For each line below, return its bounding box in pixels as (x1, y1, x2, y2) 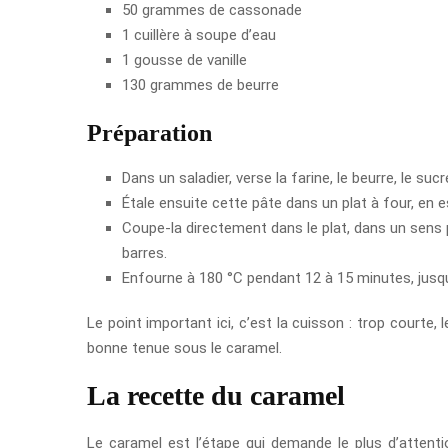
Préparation (87, 119, 212, 146)
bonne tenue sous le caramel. (87, 338, 282, 357)
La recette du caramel (87, 379, 345, 411)
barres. (122, 243, 167, 262)
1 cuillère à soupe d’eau (122, 25, 276, 44)
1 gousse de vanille (122, 50, 247, 69)
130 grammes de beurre (122, 75, 279, 94)
